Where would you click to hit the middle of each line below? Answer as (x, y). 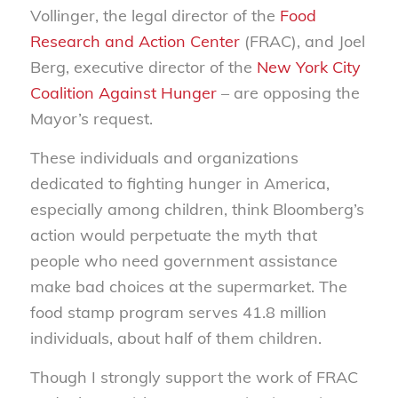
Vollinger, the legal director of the (155, 15)
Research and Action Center (137, 41)
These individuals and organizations (164, 158)
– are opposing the (288, 92)
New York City (308, 67)
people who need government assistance (183, 261)
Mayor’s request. (91, 118)
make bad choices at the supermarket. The (188, 287)
